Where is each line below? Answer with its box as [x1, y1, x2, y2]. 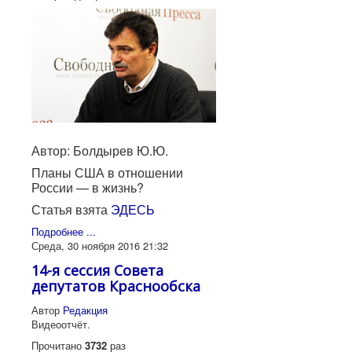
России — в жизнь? [31, 178, 144, 196]
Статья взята [31, 200, 111, 218]
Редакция [63, 302, 108, 317]
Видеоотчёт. [31, 316, 90, 332]
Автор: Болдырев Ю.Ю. [31, 141, 168, 159]
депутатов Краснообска [31, 276, 200, 295]
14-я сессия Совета [31, 260, 163, 280]
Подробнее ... [31, 223, 96, 239]
